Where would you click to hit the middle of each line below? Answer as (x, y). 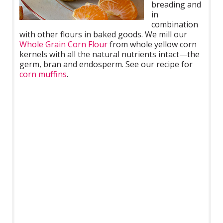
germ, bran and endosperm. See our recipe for (106, 64)
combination (175, 25)
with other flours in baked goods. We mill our (104, 35)
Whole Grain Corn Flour (64, 45)
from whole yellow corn (152, 45)
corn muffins (43, 74)
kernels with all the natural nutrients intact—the (110, 55)
